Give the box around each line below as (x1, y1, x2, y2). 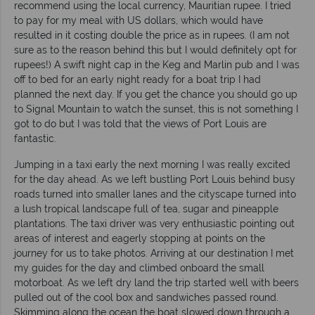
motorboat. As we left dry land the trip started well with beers (14, 276, 299, 288)
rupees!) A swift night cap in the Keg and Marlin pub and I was (14, 58, 300, 70)
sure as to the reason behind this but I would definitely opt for (14, 44, 297, 56)
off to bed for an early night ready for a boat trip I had (14, 73, 261, 85)
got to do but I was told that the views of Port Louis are (14, 117, 266, 129)
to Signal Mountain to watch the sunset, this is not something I (14, 103, 298, 115)
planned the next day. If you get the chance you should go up (14, 88, 297, 100)
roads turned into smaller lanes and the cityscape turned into (14, 188, 296, 200)
